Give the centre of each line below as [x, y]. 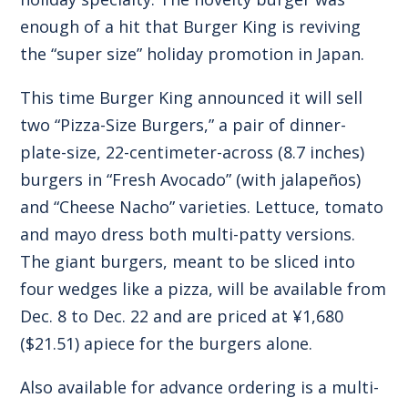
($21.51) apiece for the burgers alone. [167, 343]
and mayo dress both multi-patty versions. [188, 234]
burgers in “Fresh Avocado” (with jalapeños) [191, 179]
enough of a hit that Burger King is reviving [191, 26]
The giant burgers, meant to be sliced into [188, 261]
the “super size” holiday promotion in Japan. [193, 53]
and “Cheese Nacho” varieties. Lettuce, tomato [202, 206]
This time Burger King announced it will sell [192, 97]
